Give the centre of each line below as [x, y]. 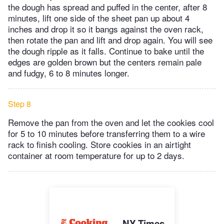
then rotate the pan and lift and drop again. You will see [110, 39]
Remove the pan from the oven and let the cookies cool [111, 122]
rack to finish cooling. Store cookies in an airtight [99, 144]
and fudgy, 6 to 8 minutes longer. [69, 72]
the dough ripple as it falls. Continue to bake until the [106, 50]
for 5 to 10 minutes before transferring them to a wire [106, 133]
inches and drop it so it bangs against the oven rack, [106, 28]
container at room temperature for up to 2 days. [96, 155]
